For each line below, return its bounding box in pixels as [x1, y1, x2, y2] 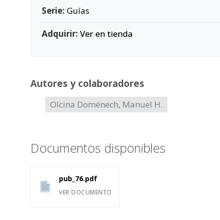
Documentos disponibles [30, 139, 165, 156]
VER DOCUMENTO [59, 188, 112, 196]
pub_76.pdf [59, 174, 98, 183]
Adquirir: [42, 28, 78, 39]
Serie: [42, 5, 65, 16]
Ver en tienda [80, 28, 133, 39]
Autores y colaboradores [30, 77, 144, 89]
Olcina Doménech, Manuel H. [50, 99, 163, 110]
